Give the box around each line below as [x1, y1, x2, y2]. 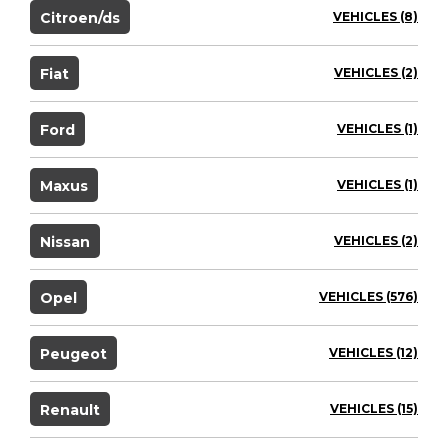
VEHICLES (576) [319, 288, 418, 304]
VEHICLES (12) [329, 344, 418, 360]
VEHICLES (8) [333, 8, 418, 24]
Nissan [40, 232, 90, 251]
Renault [40, 400, 100, 419]
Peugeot [40, 344, 107, 363]
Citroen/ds [40, 8, 120, 27]
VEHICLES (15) [330, 400, 418, 416]
